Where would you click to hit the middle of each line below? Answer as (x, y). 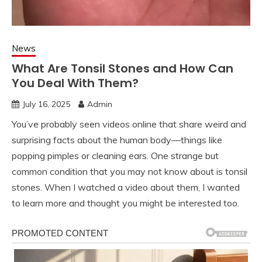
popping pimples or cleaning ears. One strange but (115, 156)
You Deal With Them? (75, 83)
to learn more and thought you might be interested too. (125, 203)
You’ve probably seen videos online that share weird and (129, 124)
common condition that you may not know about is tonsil (130, 172)
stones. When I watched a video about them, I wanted (126, 187)
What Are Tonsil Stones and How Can (123, 69)
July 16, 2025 (46, 104)
